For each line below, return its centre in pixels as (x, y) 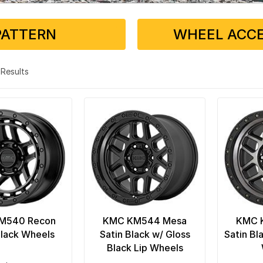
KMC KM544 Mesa (145, 220)
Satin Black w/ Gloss (145, 234)
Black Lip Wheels (145, 247)
